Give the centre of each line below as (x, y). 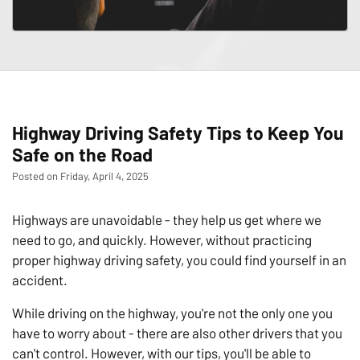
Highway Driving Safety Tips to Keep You (178, 133)
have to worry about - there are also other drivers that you (177, 333)
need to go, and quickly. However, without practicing (162, 240)
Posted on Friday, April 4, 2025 (80, 176)
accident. (40, 280)
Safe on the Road (82, 155)
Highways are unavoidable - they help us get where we (167, 220)
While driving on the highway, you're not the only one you (172, 313)
